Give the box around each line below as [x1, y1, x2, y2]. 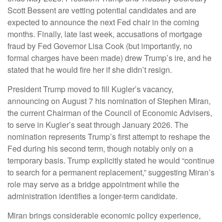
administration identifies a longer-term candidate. [7, 190, 177, 202]
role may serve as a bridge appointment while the [7, 178, 179, 190]
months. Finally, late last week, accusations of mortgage [7, 28, 202, 40]
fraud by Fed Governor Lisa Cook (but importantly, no [7, 40, 192, 52]
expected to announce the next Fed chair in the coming [7, 16, 199, 28]
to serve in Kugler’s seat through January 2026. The [7, 119, 188, 131]
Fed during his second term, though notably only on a [7, 143, 193, 155]
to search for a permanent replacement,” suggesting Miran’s [7, 166, 215, 178]
